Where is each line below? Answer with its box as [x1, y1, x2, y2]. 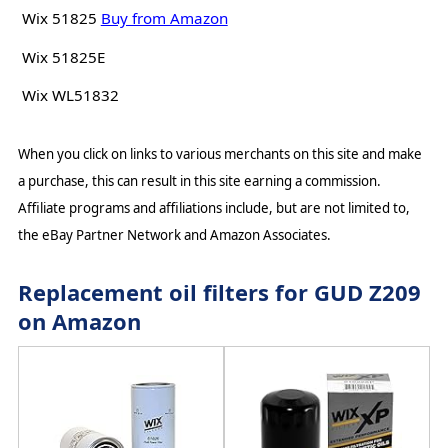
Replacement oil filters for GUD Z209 [17, 276, 421, 307]
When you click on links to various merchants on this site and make [17, 145, 422, 164]
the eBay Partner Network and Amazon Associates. [17, 226, 331, 245]
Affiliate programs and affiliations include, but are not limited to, [17, 199, 410, 218]
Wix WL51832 [21, 85, 119, 106]
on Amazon [17, 305, 141, 336]
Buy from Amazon [100, 8, 228, 29]
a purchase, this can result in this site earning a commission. [17, 172, 381, 191]
